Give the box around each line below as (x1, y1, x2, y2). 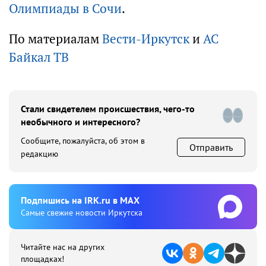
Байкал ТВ (9, 49, 69, 65)
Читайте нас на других (21, 242, 104, 252)
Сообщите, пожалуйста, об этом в (21, 135, 145, 146)
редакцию (21, 148, 58, 159)
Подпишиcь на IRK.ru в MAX (21, 194, 140, 206)
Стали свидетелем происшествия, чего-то (21, 103, 195, 115)
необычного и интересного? (21, 116, 140, 128)
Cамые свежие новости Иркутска (21, 207, 142, 218)
